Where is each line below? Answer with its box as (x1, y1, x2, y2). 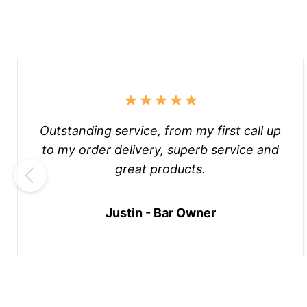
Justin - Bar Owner (105, 205, 216, 220)
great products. (115, 161, 206, 176)
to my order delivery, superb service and (42, 142, 279, 157)
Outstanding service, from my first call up (40, 123, 281, 138)
